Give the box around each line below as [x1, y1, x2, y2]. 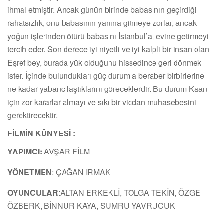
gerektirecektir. [7, 109, 58, 121]
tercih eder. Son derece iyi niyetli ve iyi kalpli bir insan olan [7, 43, 209, 55]
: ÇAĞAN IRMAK [52, 166, 110, 177]
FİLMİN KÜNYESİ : [7, 127, 75, 139]
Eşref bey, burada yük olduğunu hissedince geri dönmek [7, 56, 201, 68]
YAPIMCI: [7, 145, 42, 157]
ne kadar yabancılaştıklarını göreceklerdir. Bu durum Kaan [7, 83, 207, 94]
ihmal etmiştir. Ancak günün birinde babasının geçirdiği [7, 3, 197, 15]
